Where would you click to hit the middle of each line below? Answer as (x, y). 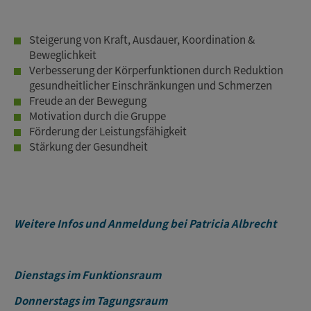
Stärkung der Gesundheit (89, 146)
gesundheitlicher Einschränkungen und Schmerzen (151, 85)
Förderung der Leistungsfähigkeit (108, 131)
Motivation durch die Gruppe (98, 116)
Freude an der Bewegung (88, 101)
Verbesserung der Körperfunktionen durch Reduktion (156, 70)
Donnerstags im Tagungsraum (91, 301)
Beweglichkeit (63, 55)
